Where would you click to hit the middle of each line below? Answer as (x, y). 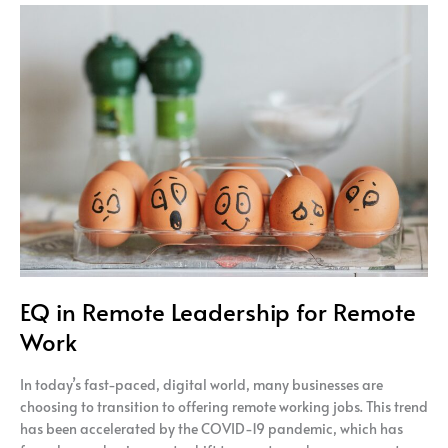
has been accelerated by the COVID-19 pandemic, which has (211, 428)
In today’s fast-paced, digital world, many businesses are (201, 384)
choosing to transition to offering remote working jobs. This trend (224, 406)
